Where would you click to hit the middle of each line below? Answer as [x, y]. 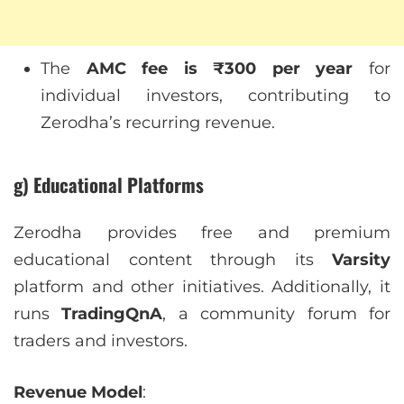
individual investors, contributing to [216, 96]
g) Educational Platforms [109, 185]
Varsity [361, 259]
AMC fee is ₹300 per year [220, 69]
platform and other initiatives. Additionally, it [202, 286]
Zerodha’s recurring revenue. [158, 123]
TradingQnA [112, 313]
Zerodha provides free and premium [202, 232]
